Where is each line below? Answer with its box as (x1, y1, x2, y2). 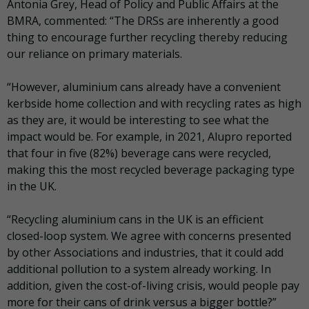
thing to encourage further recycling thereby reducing (7, 29, 288, 45)
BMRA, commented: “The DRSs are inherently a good (7, 12, 279, 28)
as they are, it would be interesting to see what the (7, 112, 269, 128)
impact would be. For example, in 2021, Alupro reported (7, 128, 292, 144)
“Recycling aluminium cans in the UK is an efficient (7, 211, 263, 227)
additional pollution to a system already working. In (7, 261, 271, 277)
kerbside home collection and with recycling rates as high (7, 95, 301, 111)
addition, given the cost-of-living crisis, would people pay (7, 277, 299, 293)
